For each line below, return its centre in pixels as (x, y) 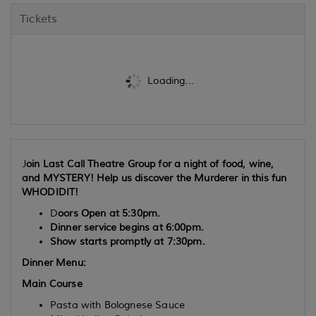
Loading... (169, 80)
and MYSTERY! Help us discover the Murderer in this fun (154, 178)
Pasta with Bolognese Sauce (118, 305)
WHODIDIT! (50, 192)
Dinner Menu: (54, 262)
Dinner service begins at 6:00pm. (127, 227)
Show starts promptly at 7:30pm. (128, 241)
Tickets (39, 19)
